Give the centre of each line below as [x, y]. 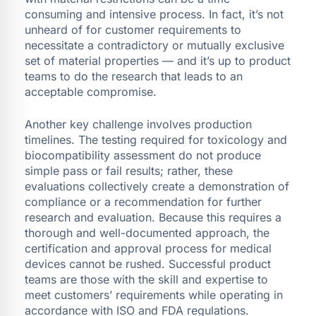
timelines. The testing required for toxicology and [156, 139]
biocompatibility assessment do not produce [143, 155]
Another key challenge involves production [138, 124]
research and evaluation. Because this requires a [153, 217]
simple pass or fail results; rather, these [129, 170]
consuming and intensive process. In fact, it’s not [154, 14]
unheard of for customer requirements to [133, 29]
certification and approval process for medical [148, 248]
